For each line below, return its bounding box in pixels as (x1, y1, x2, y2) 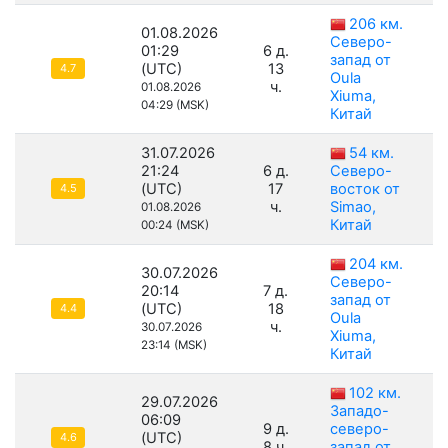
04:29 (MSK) (141, 98, 209, 113)
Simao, (330, 198, 376, 217)
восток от (330, 180, 400, 199)
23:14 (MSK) (141, 338, 207, 353)
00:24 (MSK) (141, 218, 209, 233)
